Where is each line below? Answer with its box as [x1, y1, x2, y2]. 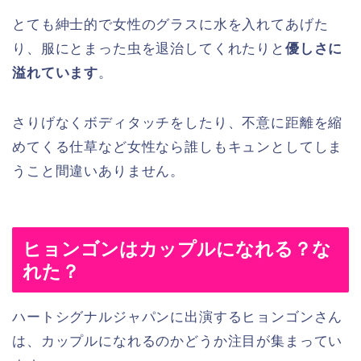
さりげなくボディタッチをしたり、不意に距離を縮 [12, 114, 343, 131]
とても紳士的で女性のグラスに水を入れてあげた [12, 16, 329, 32]
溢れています [12, 64, 99, 81]
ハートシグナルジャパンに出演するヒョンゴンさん [12, 309, 343, 326]
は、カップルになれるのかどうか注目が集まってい [12, 334, 343, 350]
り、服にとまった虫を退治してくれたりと [12, 40, 285, 56]
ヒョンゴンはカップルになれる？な [23, 239, 331, 260]
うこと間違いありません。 [12, 163, 185, 179]
